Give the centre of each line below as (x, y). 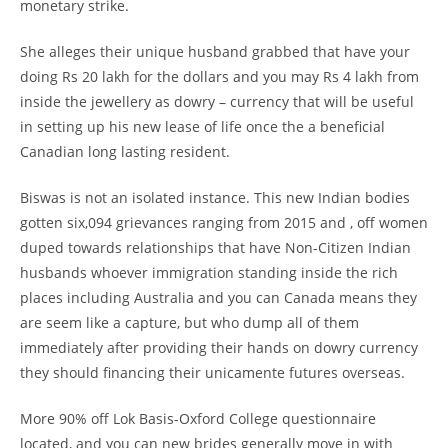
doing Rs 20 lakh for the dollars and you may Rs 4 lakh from (219, 76)
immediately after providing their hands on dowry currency (219, 347)
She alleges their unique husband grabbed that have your (215, 51)
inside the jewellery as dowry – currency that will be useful (217, 101)
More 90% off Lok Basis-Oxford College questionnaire (198, 418)
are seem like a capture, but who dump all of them (189, 322)
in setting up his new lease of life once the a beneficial (202, 126)
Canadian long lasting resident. (125, 151)
